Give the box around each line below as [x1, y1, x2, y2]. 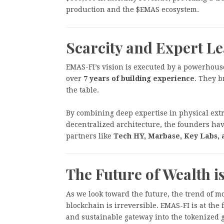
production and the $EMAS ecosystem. [66, 5, 199, 13]
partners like [66, 132, 113, 140]
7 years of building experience [83, 74, 194, 83]
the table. [66, 86, 99, 94]
